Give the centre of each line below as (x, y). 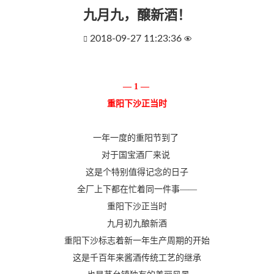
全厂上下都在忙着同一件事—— (137, 189)
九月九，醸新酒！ (137, 15)
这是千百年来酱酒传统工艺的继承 (137, 258)
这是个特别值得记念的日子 (137, 172)
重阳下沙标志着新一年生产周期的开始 (137, 241)
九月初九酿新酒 (137, 224)
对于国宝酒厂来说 (137, 155)
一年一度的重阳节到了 (137, 138)
